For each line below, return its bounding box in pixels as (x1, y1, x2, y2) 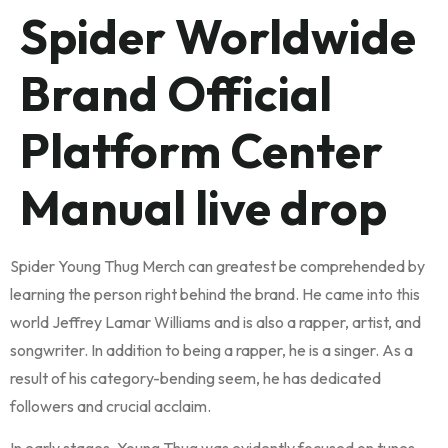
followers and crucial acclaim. (10, 396, 211, 416)
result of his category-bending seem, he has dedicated (10, 368, 381, 388)
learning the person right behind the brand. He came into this (10, 284, 420, 304)
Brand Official (20, 63, 332, 123)
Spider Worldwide (20, 6, 416, 66)
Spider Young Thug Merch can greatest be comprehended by (10, 256, 425, 276)
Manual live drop (20, 177, 387, 237)
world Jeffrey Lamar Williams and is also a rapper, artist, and (10, 312, 421, 332)
